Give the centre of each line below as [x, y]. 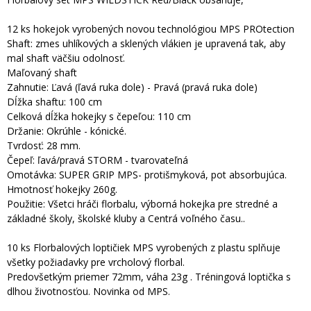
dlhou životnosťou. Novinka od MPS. [89, 291]
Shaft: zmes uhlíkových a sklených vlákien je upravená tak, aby [146, 43]
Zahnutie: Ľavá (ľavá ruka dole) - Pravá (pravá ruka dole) [132, 87]
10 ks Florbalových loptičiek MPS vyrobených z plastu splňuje [144, 247]
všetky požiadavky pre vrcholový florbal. [96, 262]
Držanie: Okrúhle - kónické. [67, 131]
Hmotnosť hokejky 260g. [62, 189]
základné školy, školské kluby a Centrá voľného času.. [126, 218]
